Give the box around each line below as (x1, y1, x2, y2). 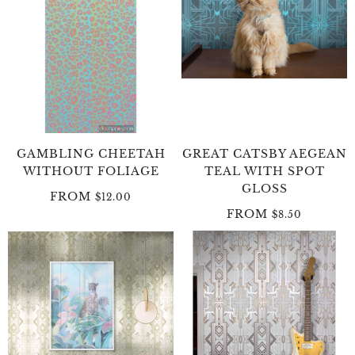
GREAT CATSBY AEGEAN (181, 146, 347, 161)
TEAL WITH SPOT (204, 163, 325, 178)
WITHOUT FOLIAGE (22, 163, 159, 178)
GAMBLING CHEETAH (16, 146, 166, 161)
